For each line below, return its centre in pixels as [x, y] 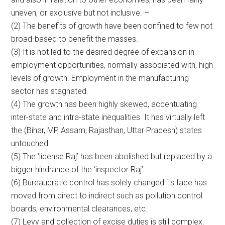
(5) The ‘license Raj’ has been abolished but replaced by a [112, 156]
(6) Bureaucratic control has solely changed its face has [109, 182]
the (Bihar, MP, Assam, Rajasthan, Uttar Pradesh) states [107, 130]
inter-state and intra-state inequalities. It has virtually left [108, 117]
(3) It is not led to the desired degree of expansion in [103, 52]
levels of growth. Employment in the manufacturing [100, 78]
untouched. [31, 143]
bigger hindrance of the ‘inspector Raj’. [78, 169]
